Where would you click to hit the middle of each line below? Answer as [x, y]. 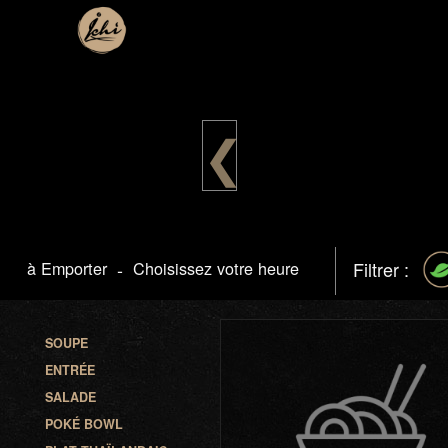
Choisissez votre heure [215, 268]
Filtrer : [383, 269]
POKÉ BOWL [84, 424]
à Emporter [66, 268]
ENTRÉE [70, 370]
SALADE [71, 397]
